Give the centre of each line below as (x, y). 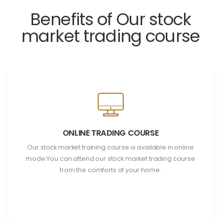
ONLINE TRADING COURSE (110, 133)
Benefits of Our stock (110, 19)
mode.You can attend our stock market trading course (110, 159)
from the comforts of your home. (110, 170)
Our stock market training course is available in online (110, 147)
